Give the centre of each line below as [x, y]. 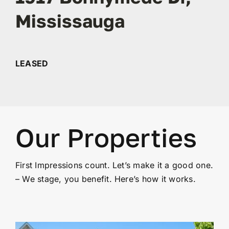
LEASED [32, 64]
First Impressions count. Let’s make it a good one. [114, 165]
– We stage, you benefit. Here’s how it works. [105, 179]
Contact [114, 30]
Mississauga [70, 21]
